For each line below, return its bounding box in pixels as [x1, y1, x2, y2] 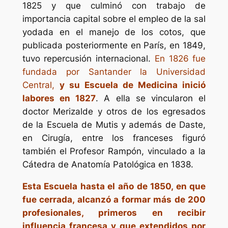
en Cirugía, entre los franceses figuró [22, 132, 206, 143]
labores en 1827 [22, 93, 96, 103]
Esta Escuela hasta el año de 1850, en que [22, 181, 206, 191]
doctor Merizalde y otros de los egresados [22, 106, 206, 117]
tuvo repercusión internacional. [22, 53, 155, 64]
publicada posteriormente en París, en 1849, [22, 40, 206, 50]
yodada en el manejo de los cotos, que [22, 26, 206, 37]
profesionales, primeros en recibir [22, 207, 206, 218]
